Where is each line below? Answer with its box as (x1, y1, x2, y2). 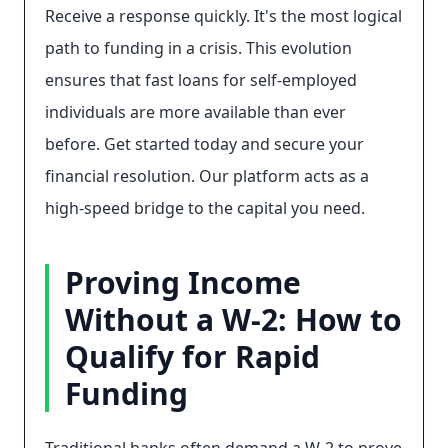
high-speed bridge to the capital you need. (45, 197, 365, 219)
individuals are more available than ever (45, 101, 346, 123)
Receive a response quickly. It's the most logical (45, 5, 402, 27)
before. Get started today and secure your (45, 133, 364, 155)
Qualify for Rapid (65, 336, 320, 377)
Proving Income (65, 262, 301, 303)
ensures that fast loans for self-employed (45, 69, 357, 91)
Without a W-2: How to (65, 299, 402, 340)
